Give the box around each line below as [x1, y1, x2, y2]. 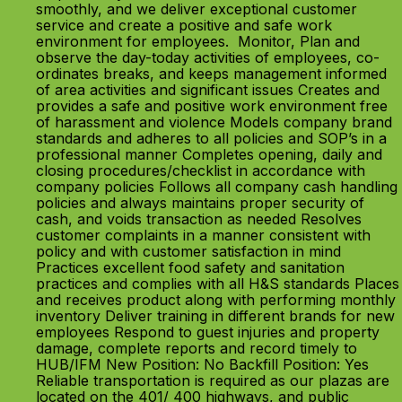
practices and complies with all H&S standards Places [36, 275, 399, 293]
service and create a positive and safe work [36, 16, 332, 34]
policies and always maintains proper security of [36, 194, 364, 212]
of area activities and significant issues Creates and [36, 81, 380, 99]
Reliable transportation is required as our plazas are [36, 371, 389, 389]
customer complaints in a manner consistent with [36, 226, 371, 244]
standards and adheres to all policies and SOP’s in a [36, 129, 387, 147]
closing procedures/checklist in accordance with [36, 162, 365, 179]
